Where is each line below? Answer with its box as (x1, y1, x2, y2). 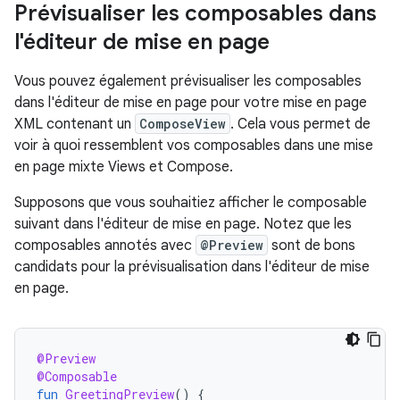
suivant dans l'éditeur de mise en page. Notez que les (14, 215, 352, 233)
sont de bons (268, 237, 355, 254)
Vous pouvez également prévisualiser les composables (14, 72, 362, 90)
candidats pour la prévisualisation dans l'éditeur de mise (14, 258, 370, 276)
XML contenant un (14, 115, 135, 133)
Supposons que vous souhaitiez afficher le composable (14, 194, 367, 212)
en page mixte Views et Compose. (14, 158, 233, 176)
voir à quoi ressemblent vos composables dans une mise (14, 137, 373, 154)
